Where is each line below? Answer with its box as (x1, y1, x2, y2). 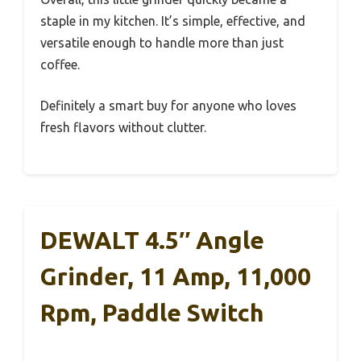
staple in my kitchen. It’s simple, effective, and (40, 13, 305, 28)
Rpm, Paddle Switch (40, 298, 264, 326)
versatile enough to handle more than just (40, 35, 284, 50)
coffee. (40, 56, 80, 72)
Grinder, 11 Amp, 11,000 (40, 262, 311, 290)
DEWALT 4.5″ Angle (40, 226, 264, 254)
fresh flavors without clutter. (40, 119, 206, 135)
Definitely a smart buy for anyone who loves (40, 98, 297, 113)
